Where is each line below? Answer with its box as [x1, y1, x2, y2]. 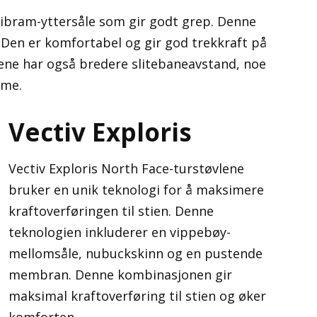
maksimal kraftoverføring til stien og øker [8, 287, 266, 304]
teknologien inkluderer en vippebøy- [8, 224, 231, 241]
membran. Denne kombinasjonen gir [8, 266, 232, 283]
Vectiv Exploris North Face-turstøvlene [8, 160, 244, 177]
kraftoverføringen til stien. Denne [8, 202, 214, 219]
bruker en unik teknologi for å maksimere [8, 181, 264, 198]
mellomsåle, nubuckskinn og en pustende [8, 245, 263, 262]
